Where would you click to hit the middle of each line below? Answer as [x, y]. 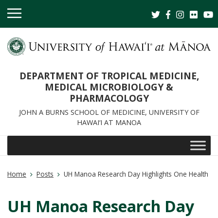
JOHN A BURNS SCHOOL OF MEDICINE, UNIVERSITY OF [109, 112]
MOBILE [20, 18]
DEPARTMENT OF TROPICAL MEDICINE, [109, 75]
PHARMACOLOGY [109, 98]
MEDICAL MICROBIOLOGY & [109, 87]
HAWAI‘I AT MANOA [109, 122]
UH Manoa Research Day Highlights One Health [136, 174]
